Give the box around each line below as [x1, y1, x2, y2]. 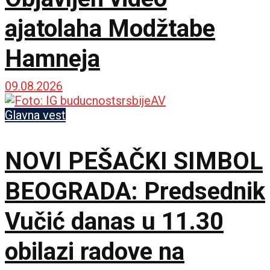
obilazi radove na [5, 237, 184, 266]
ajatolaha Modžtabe [5, 14, 215, 43]
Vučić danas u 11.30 [5, 207, 224, 236]
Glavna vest [5, 107, 66, 122]
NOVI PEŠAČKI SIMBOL [5, 146, 263, 175]
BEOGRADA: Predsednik [5, 177, 265, 206]
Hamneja [5, 44, 100, 73]
